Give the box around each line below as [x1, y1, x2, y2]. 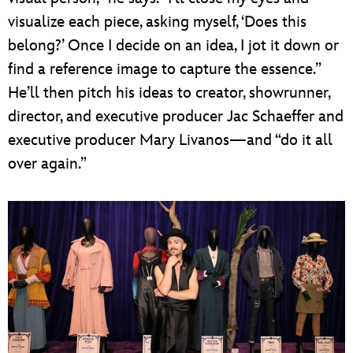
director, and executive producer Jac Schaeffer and [8, 106, 344, 126]
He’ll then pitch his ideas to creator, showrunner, [8, 83, 330, 102]
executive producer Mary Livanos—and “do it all [8, 130, 333, 150]
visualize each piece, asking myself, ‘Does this [8, 12, 307, 32]
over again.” [8, 154, 87, 173]
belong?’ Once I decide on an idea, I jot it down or [8, 35, 339, 55]
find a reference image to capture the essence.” [8, 59, 321, 79]
